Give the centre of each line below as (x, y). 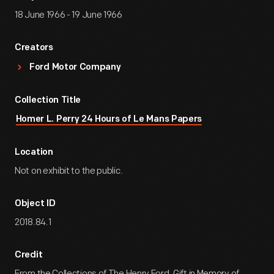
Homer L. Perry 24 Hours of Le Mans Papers (109, 120)
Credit (29, 255)
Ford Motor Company (75, 68)
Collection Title (48, 101)
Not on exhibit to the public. (69, 171)
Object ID (35, 204)
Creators (34, 48)
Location (34, 153)
